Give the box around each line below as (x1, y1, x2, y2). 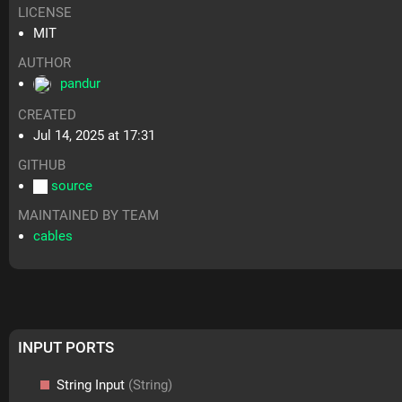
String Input (57, 376, 126, 393)
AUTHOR (18, 55, 72, 72)
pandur (60, 75, 101, 92)
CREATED (18, 107, 77, 124)
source (51, 178, 93, 195)
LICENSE (18, 4, 73, 22)
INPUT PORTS (18, 337, 115, 356)
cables (33, 228, 74, 245)
